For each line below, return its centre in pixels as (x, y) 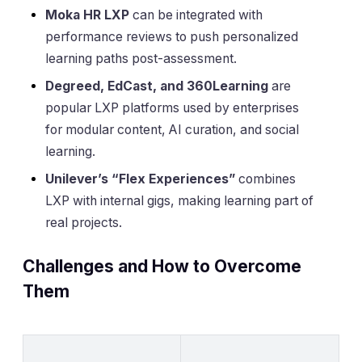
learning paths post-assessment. (141, 59)
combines (265, 179)
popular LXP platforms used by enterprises (172, 108)
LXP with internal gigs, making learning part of (179, 201)
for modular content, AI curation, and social (172, 130)
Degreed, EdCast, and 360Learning (157, 86)
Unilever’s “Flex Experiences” (140, 179)
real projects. (84, 223)
